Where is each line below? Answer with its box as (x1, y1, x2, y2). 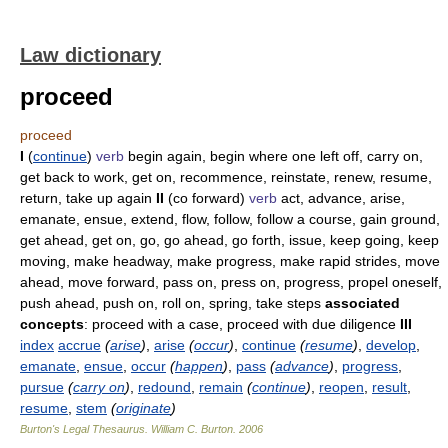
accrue (58, 337, 101, 353)
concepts (20, 316, 84, 332)
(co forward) (168, 190, 249, 206)
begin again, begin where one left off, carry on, (124, 148, 423, 164)
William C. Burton (151, 423, 233, 435)
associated (325, 295, 400, 311)
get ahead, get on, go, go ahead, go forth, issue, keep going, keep (20, 232, 439, 248)
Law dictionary (20, 44, 161, 66)
